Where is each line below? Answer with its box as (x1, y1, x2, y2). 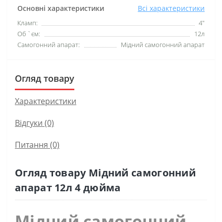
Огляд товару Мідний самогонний (15, 166, 196, 179)
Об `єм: (17, 29, 40, 38)
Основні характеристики (17, 3, 104, 13)
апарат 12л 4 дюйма (15, 180, 121, 194)
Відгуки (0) (15, 117, 54, 128)
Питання (15, 139, 48, 150)
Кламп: (17, 18, 38, 27)
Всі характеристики (138, 3, 205, 13)
